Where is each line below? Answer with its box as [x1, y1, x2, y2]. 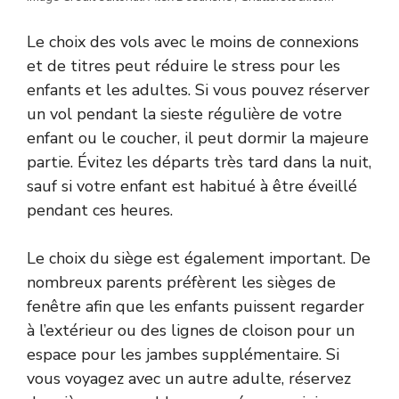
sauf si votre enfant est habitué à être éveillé [27, 175, 357, 197]
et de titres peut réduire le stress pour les [27, 54, 340, 77]
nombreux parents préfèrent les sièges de [27, 271, 336, 293]
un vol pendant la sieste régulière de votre [27, 102, 342, 125]
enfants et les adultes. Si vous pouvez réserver [27, 78, 370, 101]
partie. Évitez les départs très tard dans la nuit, [27, 151, 371, 173]
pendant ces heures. [27, 199, 173, 221]
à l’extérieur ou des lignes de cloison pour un [27, 319, 354, 341]
